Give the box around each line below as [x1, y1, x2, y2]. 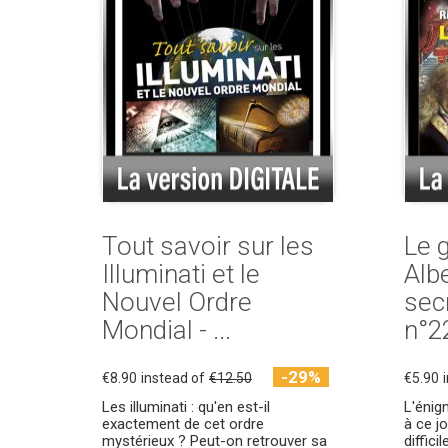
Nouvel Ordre [102, 287, 252, 317]
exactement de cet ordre [102, 415, 264, 433]
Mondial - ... [102, 315, 231, 345]
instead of [141, 370, 205, 386]
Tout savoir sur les [102, 231, 314, 261]
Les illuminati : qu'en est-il [102, 398, 270, 416]
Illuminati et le [102, 259, 260, 289]
